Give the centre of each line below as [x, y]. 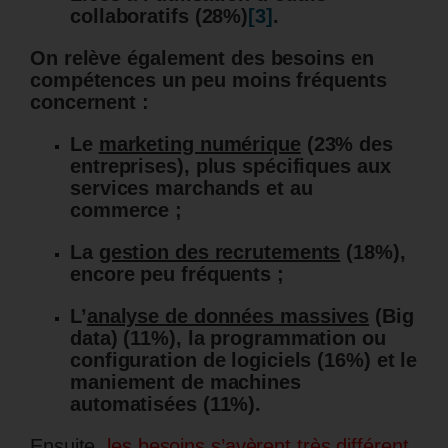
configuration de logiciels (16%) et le [244, 360]
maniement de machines [185, 382]
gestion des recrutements [219, 252]
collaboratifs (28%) [159, 16]
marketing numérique [199, 144]
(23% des [346, 144]
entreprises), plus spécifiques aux [230, 166]
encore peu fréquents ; [177, 274]
